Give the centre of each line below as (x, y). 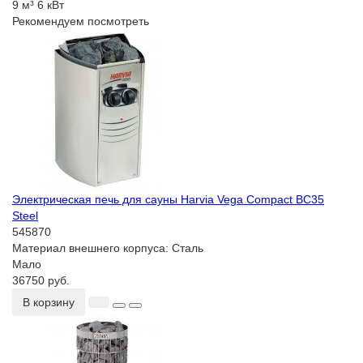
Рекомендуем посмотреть (81, 21)
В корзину (49, 303)
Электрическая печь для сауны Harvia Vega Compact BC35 (168, 200)
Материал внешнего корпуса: (92, 248)
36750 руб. (41, 281)
